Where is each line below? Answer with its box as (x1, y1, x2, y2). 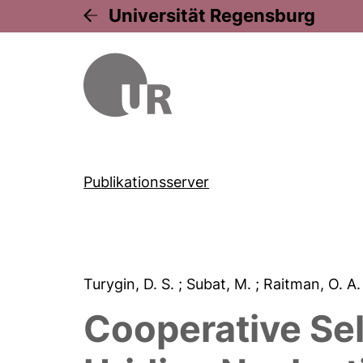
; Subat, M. (178, 275, 256, 293)
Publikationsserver (83, 173, 210, 190)
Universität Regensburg (109, 5, 316, 26)
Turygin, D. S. (83, 275, 179, 293)
